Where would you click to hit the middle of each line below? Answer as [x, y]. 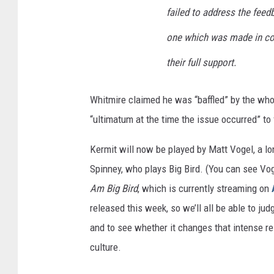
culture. [106, 247]
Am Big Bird [114, 189]
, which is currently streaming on [205, 189]
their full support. [201, 63]
